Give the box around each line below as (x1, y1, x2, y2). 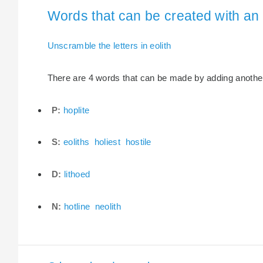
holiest (94, 137, 121, 147)
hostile (125, 137, 151, 147)
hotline (64, 201, 90, 211)
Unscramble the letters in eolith (47, 41, 171, 51)
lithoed (64, 169, 90, 180)
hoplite (63, 104, 90, 115)
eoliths (63, 137, 90, 147)
